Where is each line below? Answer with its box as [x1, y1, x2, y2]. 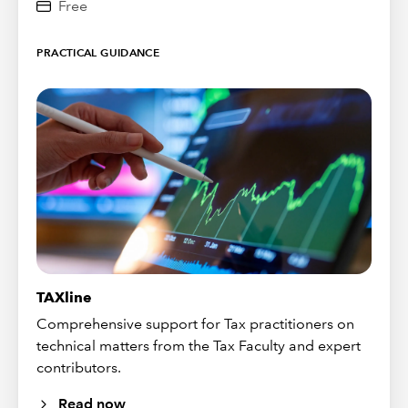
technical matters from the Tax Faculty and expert [36, 336, 362, 354]
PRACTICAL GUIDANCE [36, 46, 160, 60]
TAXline [36, 288, 93, 306]
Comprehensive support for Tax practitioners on [36, 314, 355, 332]
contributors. [36, 358, 122, 376]
